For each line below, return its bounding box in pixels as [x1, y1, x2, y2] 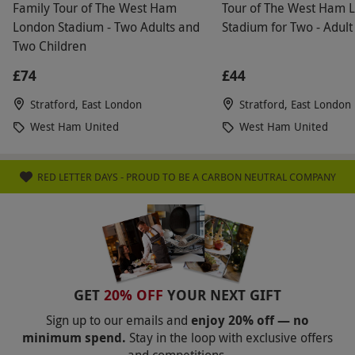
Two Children [13, 36, 86, 55]
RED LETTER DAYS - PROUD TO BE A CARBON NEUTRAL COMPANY [36, 169, 336, 184]
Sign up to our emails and [46, 311, 188, 329]
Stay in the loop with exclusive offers [129, 328, 333, 346]
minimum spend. [22, 328, 126, 346]
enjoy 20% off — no [188, 311, 309, 329]
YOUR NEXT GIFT [167, 284, 281, 305]
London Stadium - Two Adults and [13, 17, 200, 36]
